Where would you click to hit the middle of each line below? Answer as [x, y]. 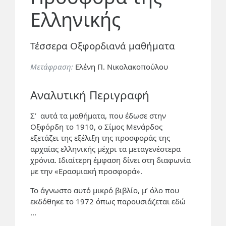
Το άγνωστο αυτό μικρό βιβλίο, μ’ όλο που [105, 190]
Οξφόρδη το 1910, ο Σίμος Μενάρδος [96, 126]
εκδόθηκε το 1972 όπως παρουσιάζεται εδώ [108, 201]
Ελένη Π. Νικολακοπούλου [122, 66]
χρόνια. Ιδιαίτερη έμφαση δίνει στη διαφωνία [110, 160]
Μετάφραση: [53, 66]
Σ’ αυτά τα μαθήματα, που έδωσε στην [98, 115]
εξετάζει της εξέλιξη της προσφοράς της [100, 137]
